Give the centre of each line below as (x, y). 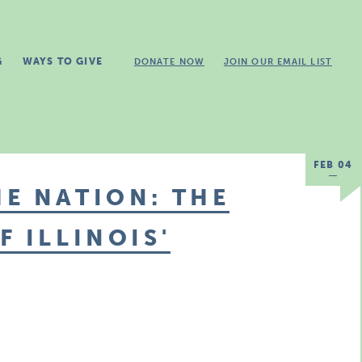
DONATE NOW (169, 62)
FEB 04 (333, 165)
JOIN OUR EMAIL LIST (278, 62)
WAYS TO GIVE (62, 61)
